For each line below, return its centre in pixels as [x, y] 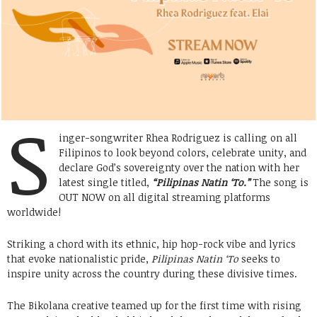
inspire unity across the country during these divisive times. [152, 273]
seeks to [259, 258]
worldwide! [34, 212]
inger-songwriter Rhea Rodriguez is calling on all [178, 137]
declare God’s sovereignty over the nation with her [179, 167]
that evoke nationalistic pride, [79, 258]
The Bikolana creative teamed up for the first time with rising [154, 305]
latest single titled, [105, 182]
